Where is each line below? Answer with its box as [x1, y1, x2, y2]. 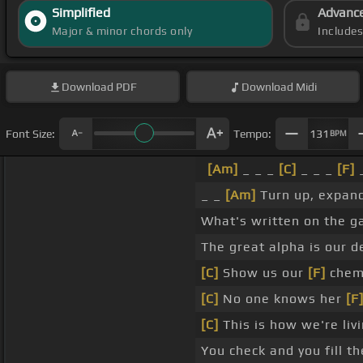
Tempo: [233, 126, 271, 140]
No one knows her [219, 291, 346, 307]
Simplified [51, 5, 110, 21]
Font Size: [6, 126, 55, 140]
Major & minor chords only [51, 24, 193, 38]
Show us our [219, 265, 308, 281]
